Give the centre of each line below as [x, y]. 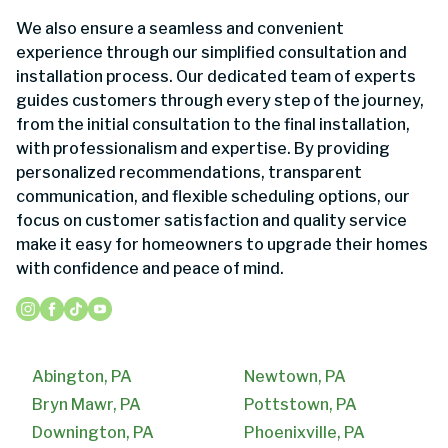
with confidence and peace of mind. [150, 268]
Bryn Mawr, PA [86, 404]
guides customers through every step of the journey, [220, 100]
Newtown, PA [295, 376]
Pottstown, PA [300, 404]
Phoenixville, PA [304, 432]
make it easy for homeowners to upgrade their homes [222, 244]
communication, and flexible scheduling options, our [213, 196]
